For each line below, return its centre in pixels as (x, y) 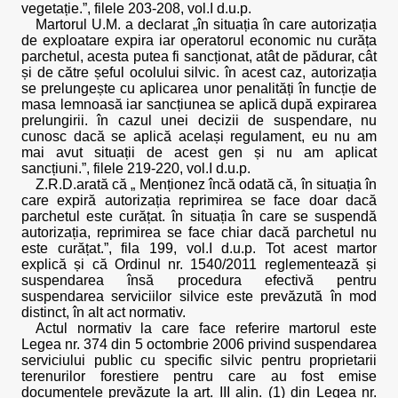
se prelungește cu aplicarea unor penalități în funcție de (199, 88)
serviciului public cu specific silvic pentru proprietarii (199, 360)
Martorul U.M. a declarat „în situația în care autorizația (206, 24)
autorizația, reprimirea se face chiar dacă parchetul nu (199, 232)
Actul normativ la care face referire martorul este (206, 328)
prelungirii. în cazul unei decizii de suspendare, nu (199, 120)
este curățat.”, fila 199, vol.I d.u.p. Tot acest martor (199, 248)
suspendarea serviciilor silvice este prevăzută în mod (199, 296)
